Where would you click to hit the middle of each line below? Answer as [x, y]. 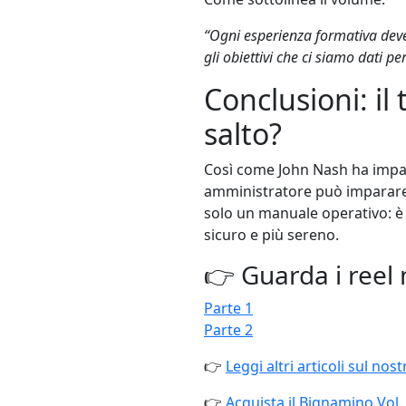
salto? [243, 133]
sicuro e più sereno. [271, 234]
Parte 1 [228, 308]
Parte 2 [228, 329]
